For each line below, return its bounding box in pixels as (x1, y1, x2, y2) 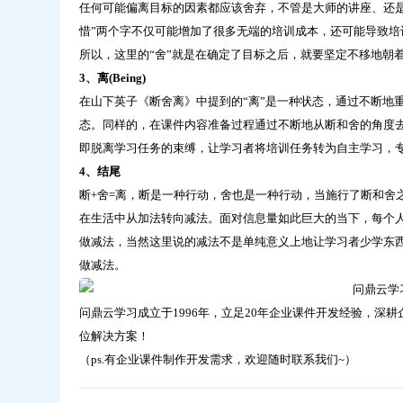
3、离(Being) (78, 70, 146, 85)
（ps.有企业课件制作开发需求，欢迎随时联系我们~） (78, 352, 356, 366)
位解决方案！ (78, 328, 149, 343)
